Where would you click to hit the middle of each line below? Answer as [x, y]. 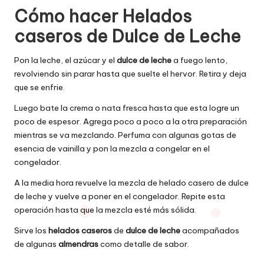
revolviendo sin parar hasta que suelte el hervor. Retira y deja [130, 74]
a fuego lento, [199, 60]
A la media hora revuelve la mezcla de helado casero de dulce [131, 183]
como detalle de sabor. [144, 244]
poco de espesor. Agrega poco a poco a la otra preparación [131, 122]
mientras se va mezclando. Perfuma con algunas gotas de [125, 135]
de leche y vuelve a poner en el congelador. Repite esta [120, 197]
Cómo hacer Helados [103, 16]
